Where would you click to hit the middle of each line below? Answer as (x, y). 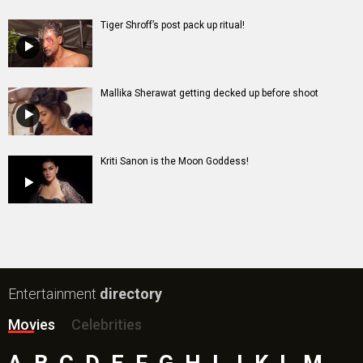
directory (131, 293)
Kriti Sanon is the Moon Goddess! (175, 161)
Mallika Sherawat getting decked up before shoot (209, 93)
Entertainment (54, 293)
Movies (32, 324)
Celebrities (107, 324)
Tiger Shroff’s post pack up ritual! (173, 25)
